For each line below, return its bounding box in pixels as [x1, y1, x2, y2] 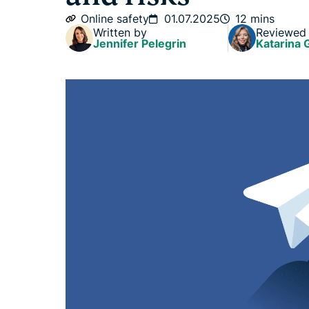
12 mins [235, 12, 275, 26]
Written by [93, 26, 147, 39]
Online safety [81, 12, 149, 26]
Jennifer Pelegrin [93, 37, 186, 50]
